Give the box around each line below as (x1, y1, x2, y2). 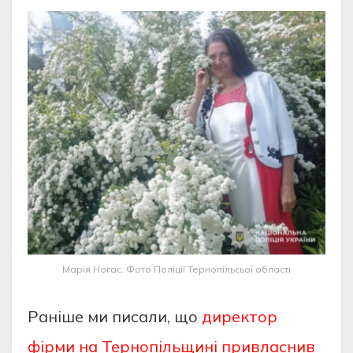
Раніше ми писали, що (28, 306, 202, 326)
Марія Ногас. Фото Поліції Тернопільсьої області (62, 262, 291, 275)
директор (202, 306, 277, 326)
